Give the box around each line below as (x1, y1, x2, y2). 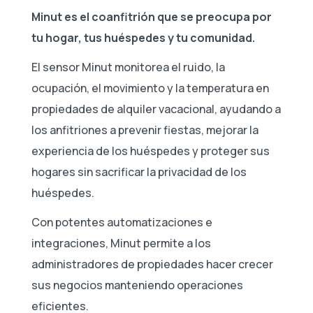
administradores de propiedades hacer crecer (31, 256, 273, 272)
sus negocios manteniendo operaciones (31, 277, 243, 293)
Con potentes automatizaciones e (31, 214, 212, 230)
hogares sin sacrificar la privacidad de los (31, 163, 247, 180)
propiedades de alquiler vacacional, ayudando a (31, 101, 281, 117)
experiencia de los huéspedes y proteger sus (31, 143, 270, 159)
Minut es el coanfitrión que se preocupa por (31, 8, 272, 24)
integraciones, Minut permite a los (31, 235, 211, 251)
